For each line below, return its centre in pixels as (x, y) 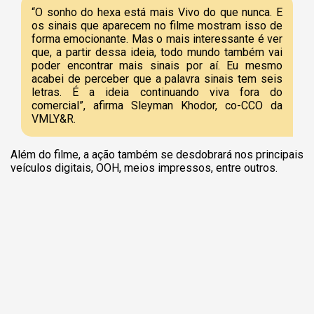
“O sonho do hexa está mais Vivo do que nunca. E (157, 12)
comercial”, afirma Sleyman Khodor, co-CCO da (157, 105)
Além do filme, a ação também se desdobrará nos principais (157, 154)
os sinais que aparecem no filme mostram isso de (157, 25)
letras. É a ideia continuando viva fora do (157, 92)
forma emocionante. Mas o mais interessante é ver (157, 39)
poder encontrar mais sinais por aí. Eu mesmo (157, 65)
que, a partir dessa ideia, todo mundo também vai (157, 52)
